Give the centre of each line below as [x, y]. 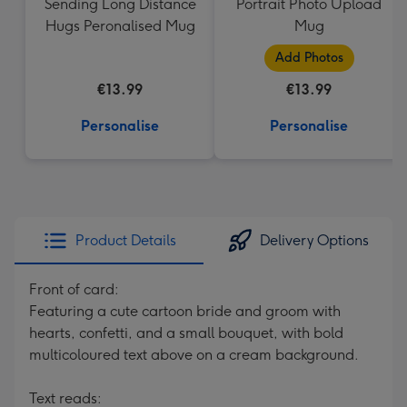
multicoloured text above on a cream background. [194, 355]
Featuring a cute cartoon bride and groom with [185, 311]
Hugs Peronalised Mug [120, 26]
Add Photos [309, 58]
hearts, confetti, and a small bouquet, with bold [186, 333]
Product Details [125, 240]
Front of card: [74, 289]
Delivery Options [314, 240]
